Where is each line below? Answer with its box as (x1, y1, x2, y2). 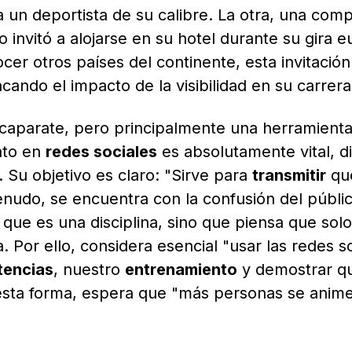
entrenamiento (125, 259, 237, 279)
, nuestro (53, 259, 125, 279)
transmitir (252, 165, 326, 185)
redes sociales (46, 141, 157, 161)
